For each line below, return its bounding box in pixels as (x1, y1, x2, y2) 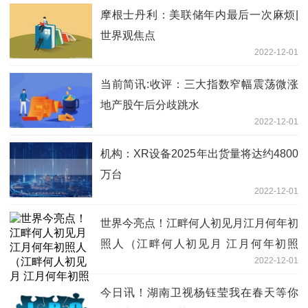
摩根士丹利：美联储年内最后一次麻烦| (100, 8, 298, 21)
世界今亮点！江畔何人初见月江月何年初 (100, 217, 298, 229)
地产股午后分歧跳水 (100, 98, 199, 111)
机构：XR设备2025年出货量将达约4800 (100, 147, 298, 159)
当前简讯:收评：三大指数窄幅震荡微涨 (100, 78, 298, 90)
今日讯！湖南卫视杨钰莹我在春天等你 (100, 286, 298, 298)
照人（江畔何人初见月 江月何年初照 (100, 237, 298, 250)
